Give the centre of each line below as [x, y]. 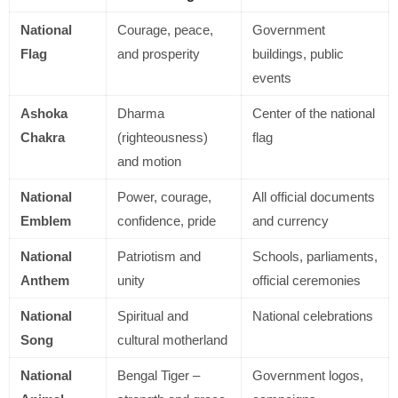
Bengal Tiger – [159, 376]
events [272, 78]
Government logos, [308, 376]
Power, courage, [164, 197]
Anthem [45, 281]
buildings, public [298, 54]
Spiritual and [153, 316]
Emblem [46, 221]
